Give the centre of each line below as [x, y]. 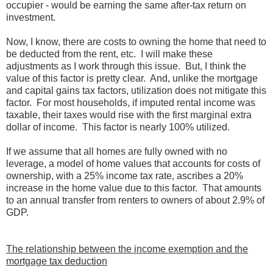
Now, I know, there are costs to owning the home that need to [136, 41]
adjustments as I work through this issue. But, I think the [126, 66]
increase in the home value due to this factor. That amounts [134, 188]
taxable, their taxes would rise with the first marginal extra [129, 115]
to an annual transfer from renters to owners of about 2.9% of [135, 200]
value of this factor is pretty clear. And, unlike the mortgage [132, 78]
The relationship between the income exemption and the [127, 249]
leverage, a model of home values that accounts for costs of [133, 163]
